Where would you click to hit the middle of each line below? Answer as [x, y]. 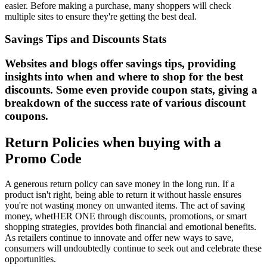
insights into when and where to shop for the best [124, 77]
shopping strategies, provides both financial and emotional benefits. [131, 226]
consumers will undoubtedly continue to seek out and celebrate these [133, 248]
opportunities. [30, 259]
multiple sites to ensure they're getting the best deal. [101, 16]
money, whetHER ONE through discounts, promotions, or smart [126, 216]
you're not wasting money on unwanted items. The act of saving [125, 205]
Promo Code [43, 159]
